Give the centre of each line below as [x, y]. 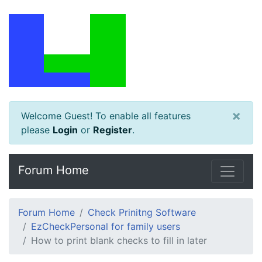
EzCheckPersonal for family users [106, 226]
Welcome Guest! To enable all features [106, 116]
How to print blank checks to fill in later [119, 240]
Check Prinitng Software [142, 212]
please [37, 130]
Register [113, 130]
